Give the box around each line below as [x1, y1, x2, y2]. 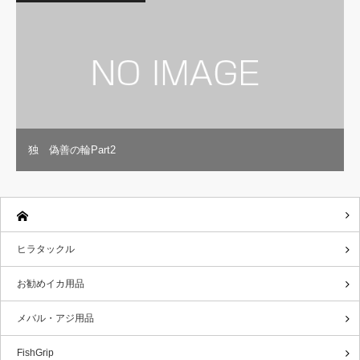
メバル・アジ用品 [17, 312, 94, 324]
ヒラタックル [17, 243, 75, 255]
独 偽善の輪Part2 [28, 143, 116, 156]
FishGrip [17, 346, 54, 358]
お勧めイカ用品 [17, 277, 84, 289]
